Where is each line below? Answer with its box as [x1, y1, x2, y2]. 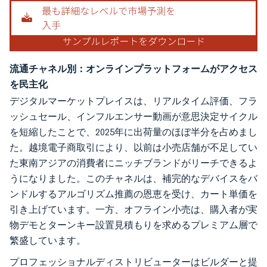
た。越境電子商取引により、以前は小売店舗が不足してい [10, 141, 257, 153]
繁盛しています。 [10, 234, 86, 246]
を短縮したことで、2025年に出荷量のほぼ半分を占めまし [10, 126, 257, 138]
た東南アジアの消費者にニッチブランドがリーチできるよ [10, 157, 257, 169]
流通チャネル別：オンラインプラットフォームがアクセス [10, 62, 257, 74]
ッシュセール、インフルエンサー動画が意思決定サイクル [10, 110, 257, 122]
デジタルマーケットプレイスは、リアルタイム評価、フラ [10, 95, 257, 107]
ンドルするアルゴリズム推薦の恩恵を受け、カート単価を [10, 188, 257, 200]
